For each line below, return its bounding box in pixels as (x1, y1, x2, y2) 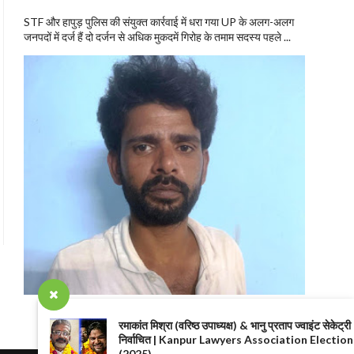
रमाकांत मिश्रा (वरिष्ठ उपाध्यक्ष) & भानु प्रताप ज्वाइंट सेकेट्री (119, 318, 351, 332)
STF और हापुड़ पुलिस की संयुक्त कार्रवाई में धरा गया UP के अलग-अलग (23, 15, 294, 29)
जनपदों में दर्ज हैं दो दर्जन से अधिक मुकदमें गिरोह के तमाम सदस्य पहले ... (23, 30, 291, 44)
